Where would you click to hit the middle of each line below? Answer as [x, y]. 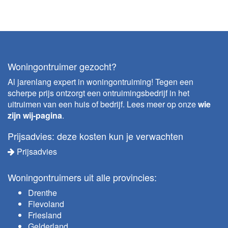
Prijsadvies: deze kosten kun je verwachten [95, 136]
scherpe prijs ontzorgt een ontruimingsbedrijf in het [98, 93]
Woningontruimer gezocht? [62, 66]
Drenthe [42, 193]
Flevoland [46, 204]
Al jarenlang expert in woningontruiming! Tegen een [101, 82]
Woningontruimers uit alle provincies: [82, 177]
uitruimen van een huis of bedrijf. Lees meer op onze [103, 104]
